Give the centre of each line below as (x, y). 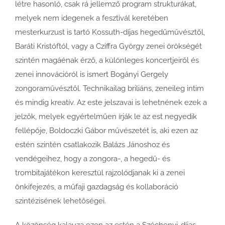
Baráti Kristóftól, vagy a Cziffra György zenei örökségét (108, 46)
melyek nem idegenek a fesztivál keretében (92, 18)
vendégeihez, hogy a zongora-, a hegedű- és (93, 158)
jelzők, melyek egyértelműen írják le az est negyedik (106, 116)
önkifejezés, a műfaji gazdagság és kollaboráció (97, 187)
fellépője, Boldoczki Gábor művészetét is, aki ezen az (106, 130)
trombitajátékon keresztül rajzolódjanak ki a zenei (100, 173)
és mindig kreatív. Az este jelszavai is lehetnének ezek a (111, 102)
